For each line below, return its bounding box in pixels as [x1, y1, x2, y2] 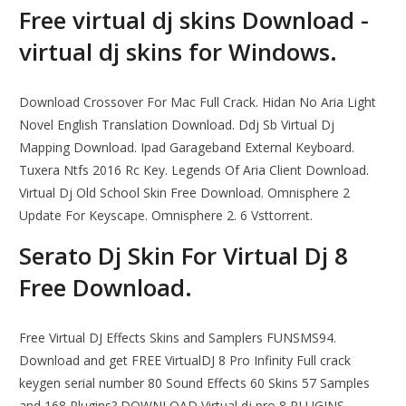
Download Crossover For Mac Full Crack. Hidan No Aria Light [19, 93, 377, 111]
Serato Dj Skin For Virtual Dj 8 [19, 239, 349, 273]
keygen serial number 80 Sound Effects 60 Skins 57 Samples [19, 374, 371, 392]
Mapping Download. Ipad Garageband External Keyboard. [19, 139, 355, 157]
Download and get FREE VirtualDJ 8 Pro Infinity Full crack [19, 352, 352, 370]
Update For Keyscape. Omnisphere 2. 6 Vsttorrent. [19, 207, 314, 225]
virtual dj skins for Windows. [19, 35, 338, 69]
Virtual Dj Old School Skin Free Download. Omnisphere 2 [19, 184, 351, 202]
